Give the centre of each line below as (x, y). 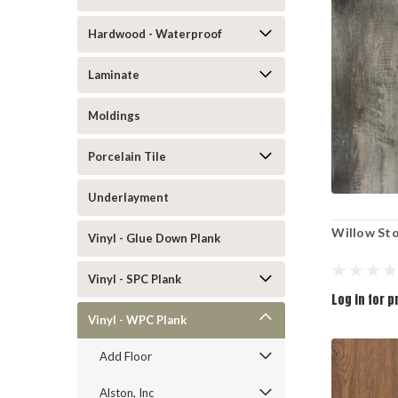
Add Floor (126, 356)
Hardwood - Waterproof (155, 34)
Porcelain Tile (127, 156)
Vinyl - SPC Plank (135, 279)
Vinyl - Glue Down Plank (154, 238)
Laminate (114, 75)
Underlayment (128, 197)
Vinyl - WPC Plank (137, 320)
